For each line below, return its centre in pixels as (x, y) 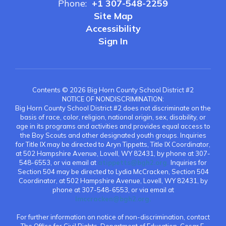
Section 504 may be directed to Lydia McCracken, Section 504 (113, 172)
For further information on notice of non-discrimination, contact (113, 217)
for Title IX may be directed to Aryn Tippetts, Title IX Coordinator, (113, 144)
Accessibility (113, 29)
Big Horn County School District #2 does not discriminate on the (113, 108)
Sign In (113, 41)
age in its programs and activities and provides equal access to (113, 126)
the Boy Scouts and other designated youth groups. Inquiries (113, 135)
